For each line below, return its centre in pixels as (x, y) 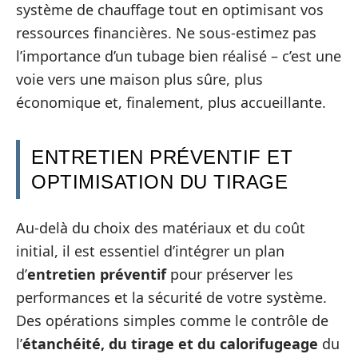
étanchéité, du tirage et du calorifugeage (170, 344)
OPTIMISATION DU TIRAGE (159, 181)
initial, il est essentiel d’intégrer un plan (150, 251)
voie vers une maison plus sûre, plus (139, 79)
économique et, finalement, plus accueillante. (171, 102)
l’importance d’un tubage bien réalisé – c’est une (179, 56)
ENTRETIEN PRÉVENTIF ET (162, 157)
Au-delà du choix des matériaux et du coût (161, 228)
